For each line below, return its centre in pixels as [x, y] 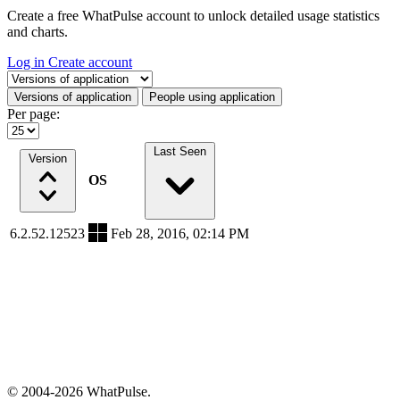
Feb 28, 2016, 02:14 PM [180, 233]
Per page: [33, 114]
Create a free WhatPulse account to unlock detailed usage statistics [193, 16]
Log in [28, 62]
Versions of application [73, 97]
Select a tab [38, 77]
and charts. [37, 32]
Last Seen [180, 151]
